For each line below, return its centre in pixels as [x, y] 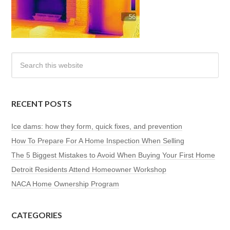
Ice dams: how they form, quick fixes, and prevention [97, 127]
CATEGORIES [37, 215]
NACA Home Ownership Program [65, 184]
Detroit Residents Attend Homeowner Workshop [89, 170]
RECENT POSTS [42, 104]
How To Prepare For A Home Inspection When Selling [98, 141]
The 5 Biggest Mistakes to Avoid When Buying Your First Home [113, 155]
